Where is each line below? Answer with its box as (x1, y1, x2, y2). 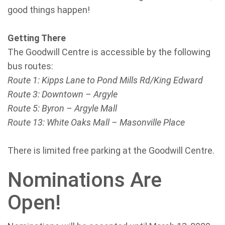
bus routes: (8, 61, 53, 71)
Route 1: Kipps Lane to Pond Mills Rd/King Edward (8, 75, 203, 85)
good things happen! (8, 5, 90, 15)
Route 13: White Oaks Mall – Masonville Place (8, 117, 185, 128)
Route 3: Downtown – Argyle (8, 89, 118, 99)
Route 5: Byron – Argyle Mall (8, 103, 117, 114)
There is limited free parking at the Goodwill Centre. (8, 145, 214, 156)
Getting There (8, 33, 66, 43)
